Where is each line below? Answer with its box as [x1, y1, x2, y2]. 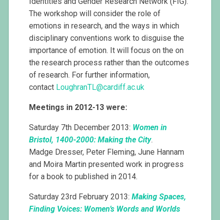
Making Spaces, [132, 192, 187, 202]
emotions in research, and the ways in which [29, 21, 180, 31]
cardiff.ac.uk [103, 82, 145, 92]
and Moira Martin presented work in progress [29, 160, 184, 169]
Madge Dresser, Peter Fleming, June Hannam [29, 147, 185, 157]
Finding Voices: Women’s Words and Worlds [29, 204, 181, 214]
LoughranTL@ [56, 82, 104, 92]
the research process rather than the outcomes [29, 58, 190, 68]
